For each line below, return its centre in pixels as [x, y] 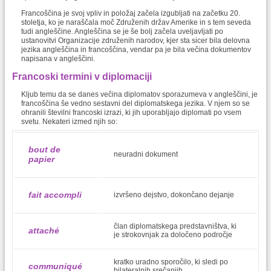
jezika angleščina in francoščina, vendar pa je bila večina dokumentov [136, 50]
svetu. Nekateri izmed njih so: [69, 122]
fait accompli [55, 195]
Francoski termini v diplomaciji [82, 77]
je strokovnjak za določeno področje [173, 235]
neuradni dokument [146, 155]
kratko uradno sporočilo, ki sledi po [171, 262]
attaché [44, 231]
